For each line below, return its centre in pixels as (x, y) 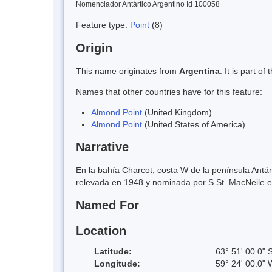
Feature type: (103, 25)
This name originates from (127, 71)
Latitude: (113, 251)
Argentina (199, 71)
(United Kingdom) (177, 112)
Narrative (102, 147)
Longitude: (117, 263)
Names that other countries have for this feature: (169, 91)
